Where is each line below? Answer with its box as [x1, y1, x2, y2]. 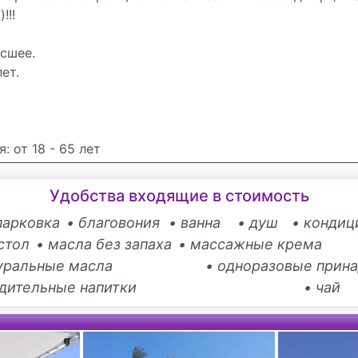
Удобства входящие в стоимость [49, 185, 309, 205]
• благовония [66, 213, 160, 231]
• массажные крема [178, 235, 322, 253]
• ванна [168, 213, 221, 231]
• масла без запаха [36, 235, 172, 253]
